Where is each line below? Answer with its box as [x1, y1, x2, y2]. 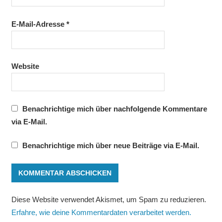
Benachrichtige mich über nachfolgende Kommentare [22, 104, 207, 113]
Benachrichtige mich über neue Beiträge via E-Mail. [22, 141, 199, 150]
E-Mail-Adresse [11, 19, 66, 28]
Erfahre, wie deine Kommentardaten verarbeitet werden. [11, 208, 191, 217]
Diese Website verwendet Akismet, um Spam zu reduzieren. [11, 195, 206, 204]
